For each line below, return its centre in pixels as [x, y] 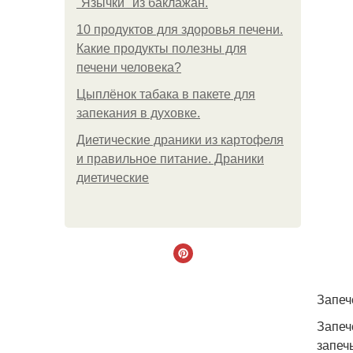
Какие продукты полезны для [162, 48]
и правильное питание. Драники [170, 159]
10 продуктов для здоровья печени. [180, 30]
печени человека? [129, 67]
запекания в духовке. [138, 113]
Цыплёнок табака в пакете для [166, 94]
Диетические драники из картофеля [180, 140]
